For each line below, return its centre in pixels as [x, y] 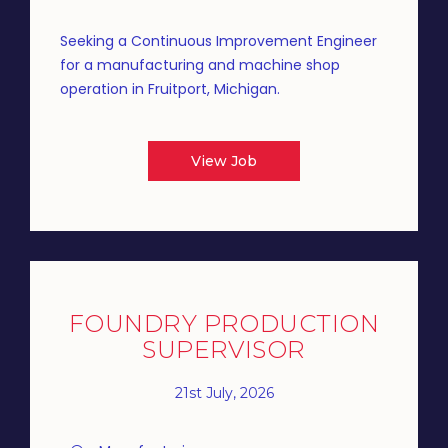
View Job [224, 161]
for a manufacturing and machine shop [200, 65]
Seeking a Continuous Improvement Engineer [218, 41]
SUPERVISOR [224, 349]
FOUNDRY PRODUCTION [224, 323]
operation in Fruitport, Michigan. [170, 89]
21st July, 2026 [224, 392]
